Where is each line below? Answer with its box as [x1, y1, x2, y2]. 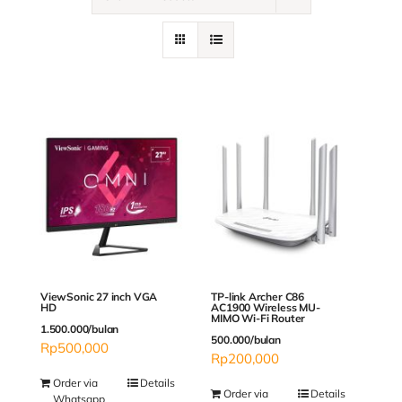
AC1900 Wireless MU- [211, 301, 320, 315]
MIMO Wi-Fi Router [211, 311, 306, 326]
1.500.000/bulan [40, 322, 119, 336]
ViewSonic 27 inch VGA [40, 290, 158, 304]
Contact [19, 44, 65, 61]
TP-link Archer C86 [211, 290, 304, 304]
